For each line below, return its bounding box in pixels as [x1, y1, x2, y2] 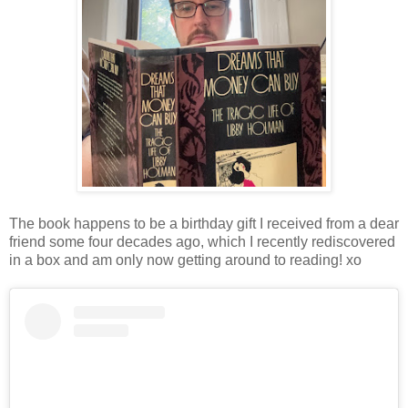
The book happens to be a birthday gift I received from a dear [9, 216, 399, 232]
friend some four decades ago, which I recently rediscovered [9, 234, 395, 250]
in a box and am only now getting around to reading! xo [9, 252, 362, 269]
